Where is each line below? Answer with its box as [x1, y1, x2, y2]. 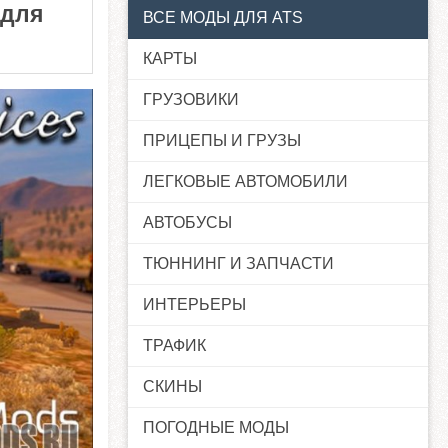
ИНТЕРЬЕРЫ [143, 296, 246, 314]
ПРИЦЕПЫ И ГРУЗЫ [143, 132, 301, 150]
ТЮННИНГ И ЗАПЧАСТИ [143, 255, 334, 273]
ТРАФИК [143, 337, 206, 355]
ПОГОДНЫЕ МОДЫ [143, 419, 289, 437]
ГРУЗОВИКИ [143, 91, 239, 109]
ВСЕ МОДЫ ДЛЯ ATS [143, 9, 303, 27]
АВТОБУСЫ [143, 214, 232, 232]
